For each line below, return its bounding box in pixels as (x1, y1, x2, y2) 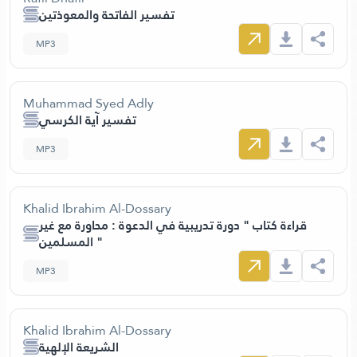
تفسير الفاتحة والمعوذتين (39, 3, 175, 26)
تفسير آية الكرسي (39, 108, 136, 131)
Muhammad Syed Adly (23, 92, 154, 115)
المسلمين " (93, 230, 103, 253)
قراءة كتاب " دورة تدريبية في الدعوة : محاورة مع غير (39, 214, 307, 237)
